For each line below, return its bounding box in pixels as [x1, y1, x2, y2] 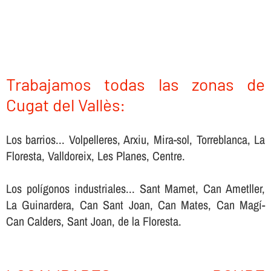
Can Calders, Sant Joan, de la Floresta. [5, 212, 181, 229]
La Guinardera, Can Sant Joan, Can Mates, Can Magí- [5, 196, 266, 213]
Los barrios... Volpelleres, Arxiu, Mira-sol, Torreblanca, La [5, 131, 266, 148]
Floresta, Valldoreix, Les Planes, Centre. [5, 147, 185, 164]
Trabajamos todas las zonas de [5, 73, 266, 94]
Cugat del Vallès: [5, 94, 125, 115]
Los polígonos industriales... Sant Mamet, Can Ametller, [5, 180, 266, 197]
